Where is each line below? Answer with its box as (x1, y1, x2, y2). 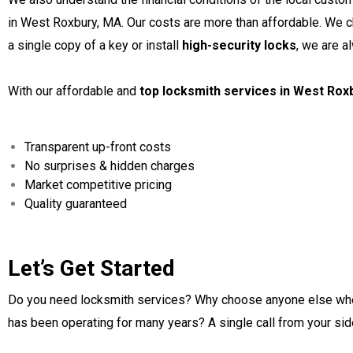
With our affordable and (8, 84, 139, 98)
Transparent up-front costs (24, 139, 171, 154)
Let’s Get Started (8, 255, 175, 281)
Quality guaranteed (24, 196, 127, 211)
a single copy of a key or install (8, 38, 182, 53)
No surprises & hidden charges (24, 158, 195, 173)
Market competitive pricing (24, 177, 172, 192)
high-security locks (182, 38, 296, 53)
